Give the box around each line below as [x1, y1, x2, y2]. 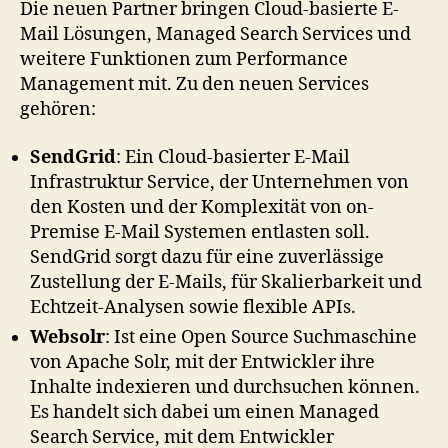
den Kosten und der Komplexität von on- [30, 195, 374, 219]
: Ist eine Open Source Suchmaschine [105, 325, 417, 349]
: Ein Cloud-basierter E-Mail [116, 145, 350, 169]
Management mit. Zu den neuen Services [20, 73, 369, 96]
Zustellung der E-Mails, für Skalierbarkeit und [30, 270, 422, 294]
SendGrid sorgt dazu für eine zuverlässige [30, 245, 384, 269]
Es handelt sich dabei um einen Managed [30, 400, 379, 424]
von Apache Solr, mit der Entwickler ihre [30, 350, 375, 374]
